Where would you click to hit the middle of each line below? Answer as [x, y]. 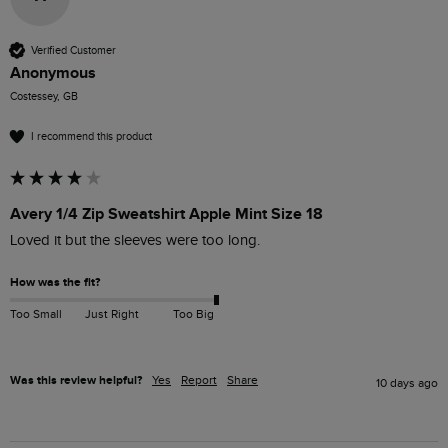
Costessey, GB [44, 96]
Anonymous [53, 73]
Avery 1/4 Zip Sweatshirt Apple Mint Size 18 [166, 214]
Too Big [193, 314]
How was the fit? [55, 282]
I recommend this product [91, 136]
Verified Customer [73, 50]
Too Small [36, 314]
